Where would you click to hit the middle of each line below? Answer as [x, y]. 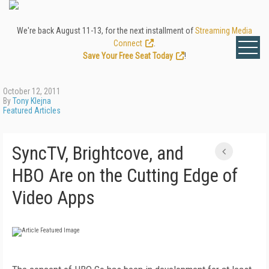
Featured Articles [32, 110]
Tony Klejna [32, 101]
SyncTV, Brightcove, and [98, 153]
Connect [128, 43]
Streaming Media [224, 31]
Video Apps [53, 198]
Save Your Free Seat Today [128, 56]
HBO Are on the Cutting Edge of [125, 176]
